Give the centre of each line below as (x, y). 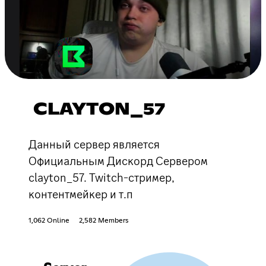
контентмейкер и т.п (81, 194)
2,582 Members (104, 221)
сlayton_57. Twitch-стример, (102, 177)
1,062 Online (49, 221)
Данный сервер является (94, 144)
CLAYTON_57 (99, 110)
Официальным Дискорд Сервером (118, 161)
